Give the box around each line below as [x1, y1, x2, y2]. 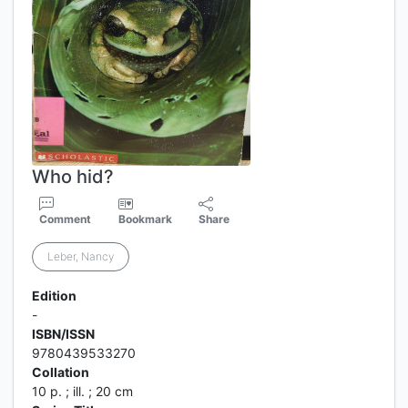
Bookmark [117, 212, 172, 226]
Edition [32, 288, 76, 303]
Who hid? [32, 166, 114, 188]
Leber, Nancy [47, 250, 114, 263]
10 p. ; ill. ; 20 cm [32, 383, 133, 399]
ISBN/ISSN [32, 326, 95, 342]
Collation [32, 364, 89, 380]
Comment [39, 212, 91, 226]
